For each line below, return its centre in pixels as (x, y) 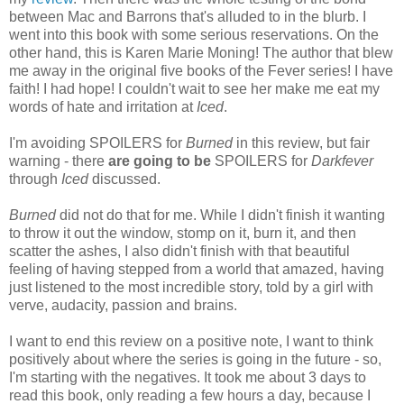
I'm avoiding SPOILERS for (97, 143)
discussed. (124, 179)
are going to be (160, 161)
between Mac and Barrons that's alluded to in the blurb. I (188, 17)
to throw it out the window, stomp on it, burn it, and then (183, 234)
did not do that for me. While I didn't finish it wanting (220, 216)
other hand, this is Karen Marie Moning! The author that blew (201, 53)
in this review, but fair (301, 143)
